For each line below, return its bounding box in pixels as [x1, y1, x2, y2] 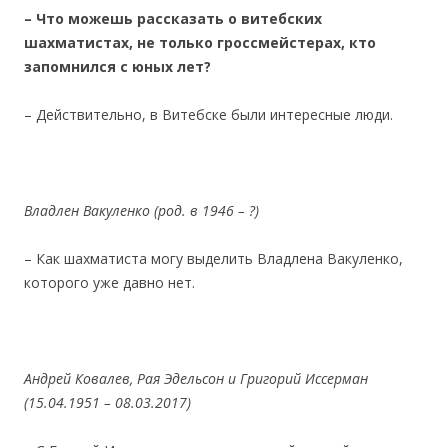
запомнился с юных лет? [24, 56, 215, 76]
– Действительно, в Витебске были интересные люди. [24, 104, 393, 124]
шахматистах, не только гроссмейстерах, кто [24, 32, 376, 52]
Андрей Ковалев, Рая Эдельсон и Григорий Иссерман [24, 368, 368, 388]
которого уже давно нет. [24, 272, 195, 292]
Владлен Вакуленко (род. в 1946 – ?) [24, 200, 259, 220]
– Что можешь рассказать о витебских [24, 8, 322, 28]
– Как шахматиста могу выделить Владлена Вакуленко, [24, 248, 403, 268]
